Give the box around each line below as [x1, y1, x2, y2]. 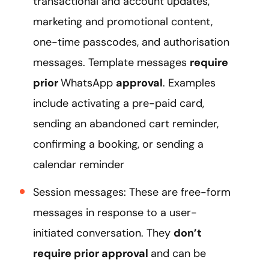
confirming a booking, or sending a [33, 136, 204, 151]
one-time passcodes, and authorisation [33, 34, 229, 49]
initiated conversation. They [33, 225, 174, 240]
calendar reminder [33, 157, 127, 172]
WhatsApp [61, 75, 116, 90]
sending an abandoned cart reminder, [33, 116, 219, 131]
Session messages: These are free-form [33, 184, 231, 199]
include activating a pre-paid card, [33, 95, 204, 110]
